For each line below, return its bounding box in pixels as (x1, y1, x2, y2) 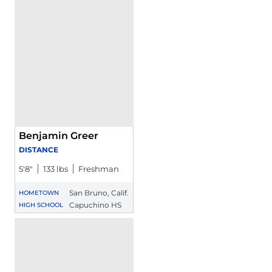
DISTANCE (19, 145, 58, 154)
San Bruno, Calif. (69, 188, 129, 197)
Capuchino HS (69, 200, 122, 209)
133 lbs (43, 164, 68, 174)
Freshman (78, 164, 119, 174)
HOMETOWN (19, 189, 59, 197)
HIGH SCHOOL (19, 201, 63, 209)
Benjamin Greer (19, 130, 98, 141)
